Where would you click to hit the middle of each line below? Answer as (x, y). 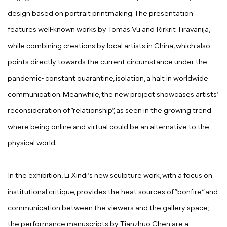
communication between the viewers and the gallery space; (108, 209)
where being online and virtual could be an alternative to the (108, 128)
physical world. (32, 144)
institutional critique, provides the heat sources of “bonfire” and (113, 193)
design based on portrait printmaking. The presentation (100, 14)
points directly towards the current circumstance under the (107, 63)
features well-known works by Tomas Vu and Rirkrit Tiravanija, (109, 30)
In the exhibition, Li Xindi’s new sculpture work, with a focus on (110, 176)
